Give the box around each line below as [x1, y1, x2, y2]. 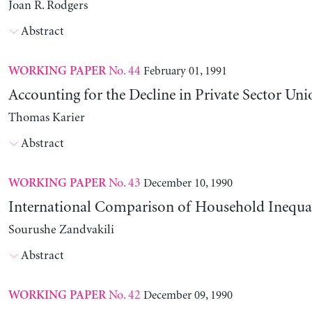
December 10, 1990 [143, 177, 233, 190]
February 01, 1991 [143, 65, 227, 78]
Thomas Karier [8, 111, 85, 125]
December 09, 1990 [143, 289, 233, 302]
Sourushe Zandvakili [8, 223, 114, 237]
